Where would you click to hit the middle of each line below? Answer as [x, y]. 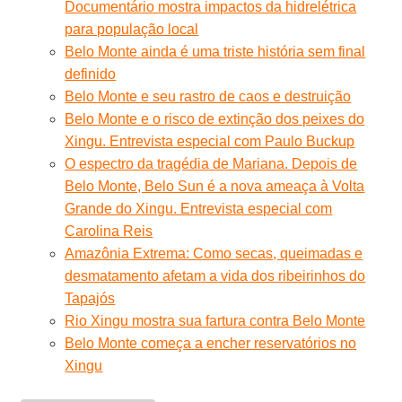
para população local [132, 29]
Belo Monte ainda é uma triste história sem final [215, 51]
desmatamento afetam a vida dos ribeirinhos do [215, 275]
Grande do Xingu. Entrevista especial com [199, 208]
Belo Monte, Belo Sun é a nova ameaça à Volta [215, 186]
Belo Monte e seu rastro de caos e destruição [208, 96]
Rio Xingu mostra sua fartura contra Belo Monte [215, 320]
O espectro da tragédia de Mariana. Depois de [211, 163]
